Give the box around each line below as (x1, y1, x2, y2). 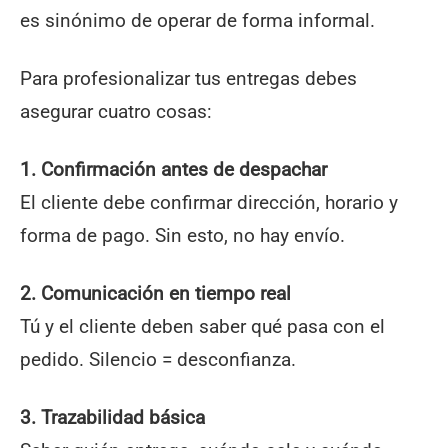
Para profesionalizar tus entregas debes (20, 67, 357, 91)
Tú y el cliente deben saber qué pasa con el (20, 315, 385, 339)
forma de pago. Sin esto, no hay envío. (20, 224, 345, 248)
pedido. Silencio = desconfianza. (20, 348, 296, 372)
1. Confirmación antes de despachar (20, 158, 327, 182)
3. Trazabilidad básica (20, 406, 205, 430)
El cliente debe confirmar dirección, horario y (20, 191, 398, 215)
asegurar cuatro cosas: (20, 100, 212, 124)
